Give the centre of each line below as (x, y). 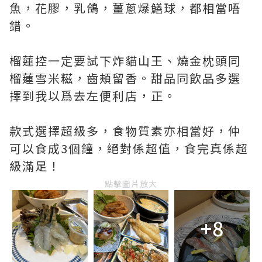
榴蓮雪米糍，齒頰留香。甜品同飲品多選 (125, 78)
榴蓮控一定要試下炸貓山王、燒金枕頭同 (125, 61)
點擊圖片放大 (131, 184)
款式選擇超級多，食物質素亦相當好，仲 (125, 131)
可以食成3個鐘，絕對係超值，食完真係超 (129, 148)
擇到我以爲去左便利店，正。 (93, 96)
